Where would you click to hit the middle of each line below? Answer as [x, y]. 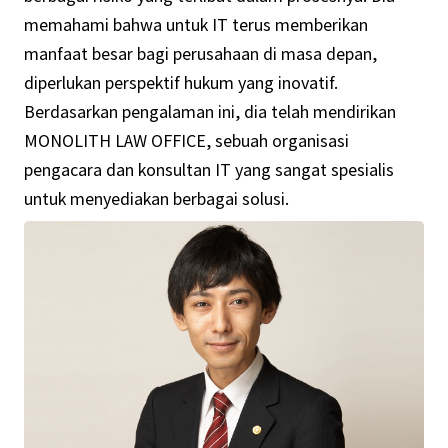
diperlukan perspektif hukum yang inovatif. [180, 82]
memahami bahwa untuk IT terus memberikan [195, 24]
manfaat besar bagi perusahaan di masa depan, [200, 53]
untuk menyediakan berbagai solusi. [156, 198]
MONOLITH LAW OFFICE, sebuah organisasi [186, 140]
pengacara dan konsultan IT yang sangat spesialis [208, 169]
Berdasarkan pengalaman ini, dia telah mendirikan [209, 111]
